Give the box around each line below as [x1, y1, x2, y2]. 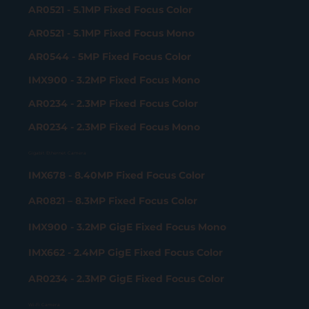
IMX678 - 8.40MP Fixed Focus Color [28, 168, 206, 181]
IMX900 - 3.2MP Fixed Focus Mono [28, 73, 201, 86]
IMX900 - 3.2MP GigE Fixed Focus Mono [28, 220, 227, 233]
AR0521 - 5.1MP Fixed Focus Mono [28, 26, 195, 39]
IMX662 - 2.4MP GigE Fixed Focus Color [28, 246, 223, 259]
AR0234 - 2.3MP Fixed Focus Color [28, 97, 199, 110]
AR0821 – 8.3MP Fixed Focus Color [28, 195, 198, 208]
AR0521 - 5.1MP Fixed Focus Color [28, 3, 193, 16]
